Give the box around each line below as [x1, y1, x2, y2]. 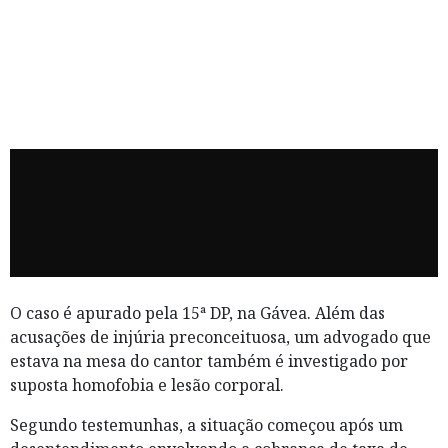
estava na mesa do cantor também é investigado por [10, 350, 408, 373]
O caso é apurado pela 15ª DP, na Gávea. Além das [10, 302, 385, 325]
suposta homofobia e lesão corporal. [10, 374, 284, 397]
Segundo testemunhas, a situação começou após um [10, 414, 403, 437]
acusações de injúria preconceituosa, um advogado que [10, 326, 431, 349]
